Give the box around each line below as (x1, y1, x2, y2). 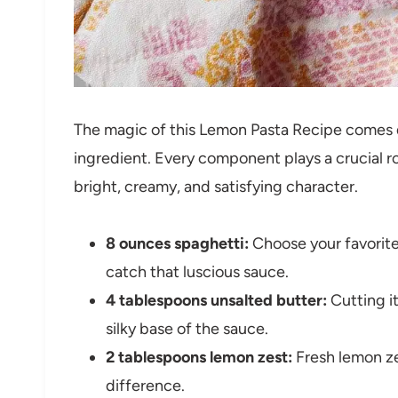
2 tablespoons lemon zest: (106, 346, 292, 367)
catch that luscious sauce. (106, 261, 289, 282)
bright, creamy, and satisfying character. (74, 176, 358, 196)
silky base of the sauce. (106, 318, 268, 338)
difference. (106, 375, 185, 395)
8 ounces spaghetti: (106, 233, 249, 253)
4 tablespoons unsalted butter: (106, 290, 327, 310)
